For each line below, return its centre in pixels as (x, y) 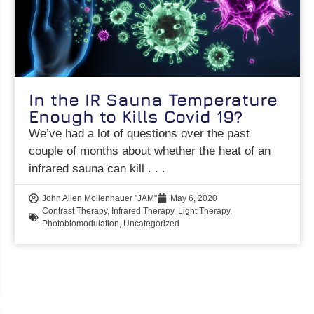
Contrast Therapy (75, 211)
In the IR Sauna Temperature (153, 99)
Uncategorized (152, 223)
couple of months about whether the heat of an (150, 151)
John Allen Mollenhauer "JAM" (100, 198)
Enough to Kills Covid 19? (136, 116)
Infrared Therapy (143, 211)
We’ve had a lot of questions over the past (139, 133)
